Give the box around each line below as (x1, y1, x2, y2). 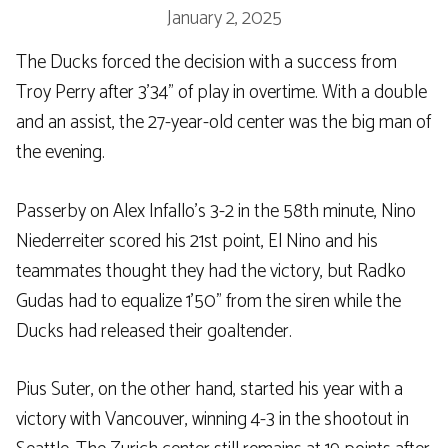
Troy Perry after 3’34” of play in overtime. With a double (16, 77, 427, 109)
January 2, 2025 (166, 3, 282, 35)
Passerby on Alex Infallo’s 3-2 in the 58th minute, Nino (16, 195, 416, 227)
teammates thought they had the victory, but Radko (16, 255, 406, 287)
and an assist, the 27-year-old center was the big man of (16, 107, 431, 139)
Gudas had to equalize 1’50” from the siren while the (16, 285, 401, 317)
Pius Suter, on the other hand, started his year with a (16, 374, 403, 406)
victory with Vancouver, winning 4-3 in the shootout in (16, 404, 409, 436)
